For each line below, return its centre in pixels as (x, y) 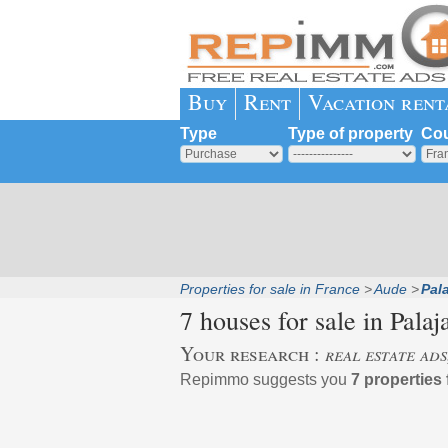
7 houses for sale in (284, 320)
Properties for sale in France (269, 289)
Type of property (350, 133)
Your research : (252, 353)
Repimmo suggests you (265, 379)
